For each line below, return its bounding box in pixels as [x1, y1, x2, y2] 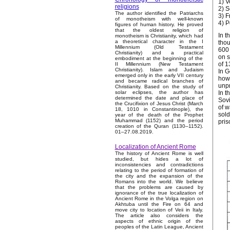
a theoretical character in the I [114, 39, 203, 45]
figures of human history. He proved [114, 22, 203, 28]
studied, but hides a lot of [114, 156, 203, 162]
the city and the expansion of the [114, 173, 203, 179]
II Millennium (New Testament [114, 61, 203, 67]
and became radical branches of [114, 78, 203, 84]
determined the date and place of [114, 95, 203, 101]
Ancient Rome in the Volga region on [114, 196, 203, 202]
